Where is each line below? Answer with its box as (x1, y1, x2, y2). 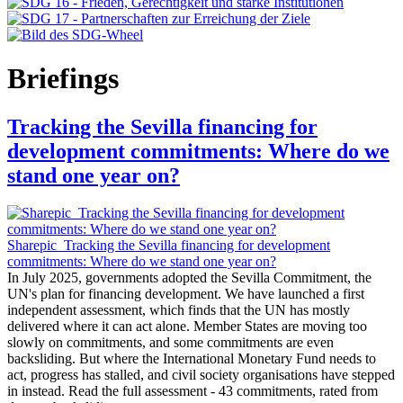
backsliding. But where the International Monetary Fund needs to (7, 351, 376, 367)
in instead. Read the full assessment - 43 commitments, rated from (7, 383, 378, 399)
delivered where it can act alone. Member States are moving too (7, 318, 367, 335)
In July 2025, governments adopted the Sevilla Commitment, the (7, 270, 372, 286)
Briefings (7, 62, 119, 95)
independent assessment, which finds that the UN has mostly (7, 302, 350, 318)
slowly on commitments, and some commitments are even (7, 335, 334, 351)
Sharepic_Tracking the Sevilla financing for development (7, 237, 330, 254)
